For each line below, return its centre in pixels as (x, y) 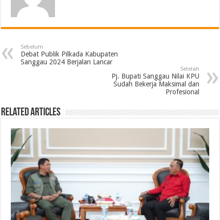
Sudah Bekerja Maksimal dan (156, 84)
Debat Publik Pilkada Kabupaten (69, 54)
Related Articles (31, 113)
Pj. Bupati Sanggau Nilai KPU (155, 76)
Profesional (182, 92)
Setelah (190, 69)
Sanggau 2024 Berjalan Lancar (67, 62)
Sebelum (32, 47)
